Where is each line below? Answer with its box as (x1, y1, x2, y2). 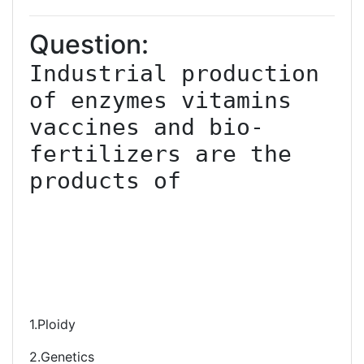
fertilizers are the (29, 141, 292, 167)
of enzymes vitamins (29, 87, 292, 114)
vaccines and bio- (29, 114, 264, 141)
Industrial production (29, 60, 319, 87)
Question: (29, 28, 149, 60)
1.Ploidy (29, 316, 76, 332)
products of (29, 167, 181, 194)
